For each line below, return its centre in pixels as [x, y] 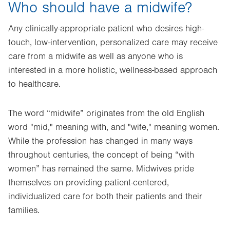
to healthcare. [34, 84]
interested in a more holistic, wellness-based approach [113, 70]
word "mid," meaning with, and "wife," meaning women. [114, 127]
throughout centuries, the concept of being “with [101, 155]
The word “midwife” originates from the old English [106, 113]
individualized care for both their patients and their [105, 197]
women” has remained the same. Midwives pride [101, 169]
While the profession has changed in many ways [100, 141]
